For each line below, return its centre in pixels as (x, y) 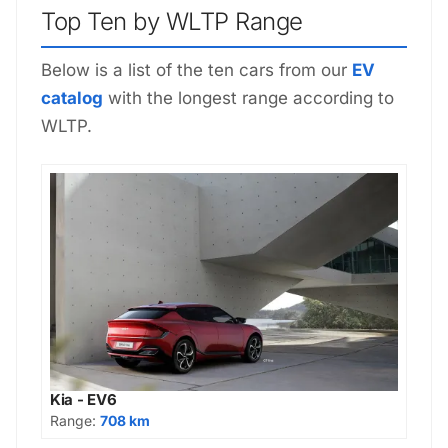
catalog (72, 98)
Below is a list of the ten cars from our (196, 70)
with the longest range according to (248, 98)
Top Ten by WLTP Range (172, 22)
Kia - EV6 (83, 399)
